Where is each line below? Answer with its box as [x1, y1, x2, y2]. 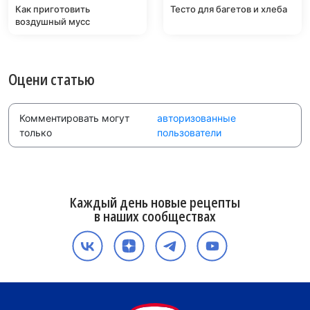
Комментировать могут [19, 111, 129, 124]
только [19, 126, 57, 138]
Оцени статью [8, 68, 95, 89]
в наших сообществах [94, 206, 216, 226]
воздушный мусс [15, 15, 90, 27]
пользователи [157, 126, 222, 138]
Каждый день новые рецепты [70, 192, 240, 212]
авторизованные [157, 111, 237, 124]
